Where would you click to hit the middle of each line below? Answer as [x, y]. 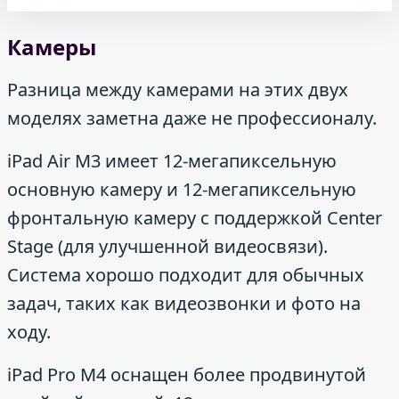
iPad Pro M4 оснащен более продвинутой [187, 374]
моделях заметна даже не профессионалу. [192, 118]
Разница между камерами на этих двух [178, 89]
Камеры [52, 46]
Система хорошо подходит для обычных [186, 274]
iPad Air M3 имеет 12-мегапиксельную [172, 160]
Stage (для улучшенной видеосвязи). [167, 246]
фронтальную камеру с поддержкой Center [195, 217]
